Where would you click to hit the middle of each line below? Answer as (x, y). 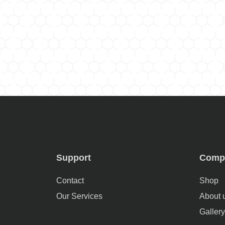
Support (74, 158)
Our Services (79, 196)
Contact (70, 181)
